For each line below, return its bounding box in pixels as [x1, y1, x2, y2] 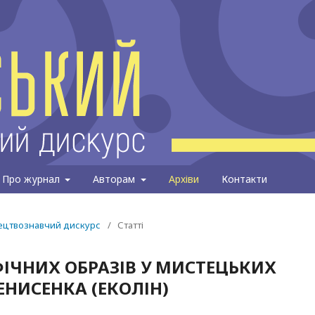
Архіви [168, 172, 199, 186]
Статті [117, 219, 143, 231]
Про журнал [1, 172, 63, 186]
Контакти [221, 172, 267, 186]
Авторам [93, 172, 138, 186]
